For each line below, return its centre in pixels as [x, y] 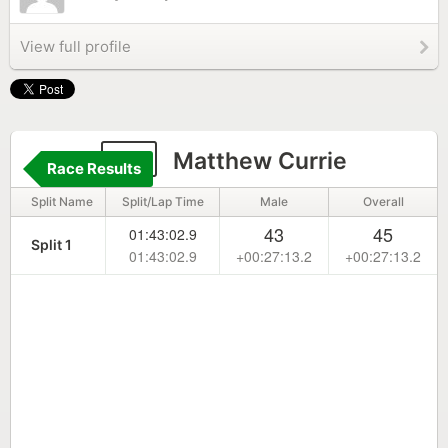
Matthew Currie [257, 161]
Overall [383, 201]
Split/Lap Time [162, 201]
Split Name [62, 201]
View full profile [75, 46]
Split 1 [51, 244]
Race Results [94, 168]
